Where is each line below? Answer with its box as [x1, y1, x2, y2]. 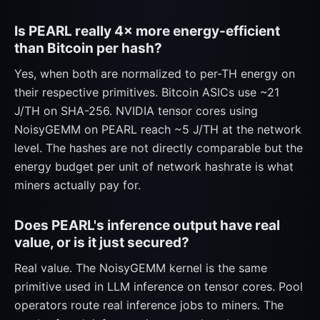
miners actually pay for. [14, 178, 141, 192]
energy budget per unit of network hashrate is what [14, 159, 294, 174]
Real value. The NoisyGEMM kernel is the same [14, 261, 267, 275]
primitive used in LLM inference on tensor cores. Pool [14, 279, 303, 294]
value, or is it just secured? [14, 234, 189, 251]
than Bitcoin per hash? [14, 40, 162, 56]
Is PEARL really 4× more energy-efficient [14, 23, 280, 39]
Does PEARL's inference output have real [14, 217, 280, 234]
